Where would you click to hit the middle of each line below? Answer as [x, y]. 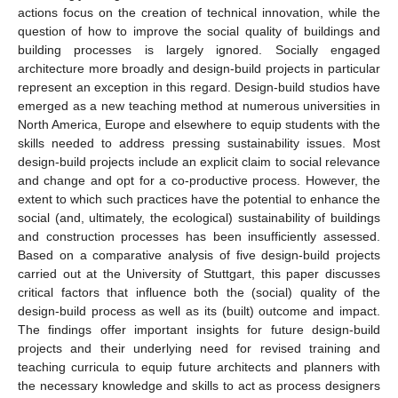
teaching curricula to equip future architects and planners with [199, 366]
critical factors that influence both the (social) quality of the [199, 292]
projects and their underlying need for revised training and [199, 348]
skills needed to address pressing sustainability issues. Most [199, 143]
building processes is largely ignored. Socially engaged [199, 49]
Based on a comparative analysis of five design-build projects [199, 255]
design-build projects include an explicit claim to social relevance [199, 161]
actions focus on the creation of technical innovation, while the [199, 12]
